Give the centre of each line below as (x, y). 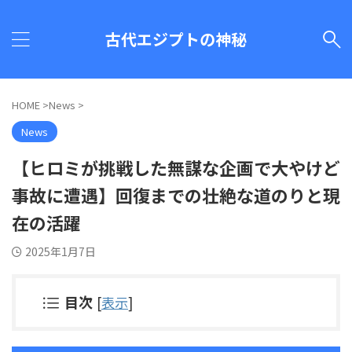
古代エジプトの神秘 (176, 39)
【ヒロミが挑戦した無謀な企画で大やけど (176, 167)
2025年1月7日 (60, 251)
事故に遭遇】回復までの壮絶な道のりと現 (176, 195)
